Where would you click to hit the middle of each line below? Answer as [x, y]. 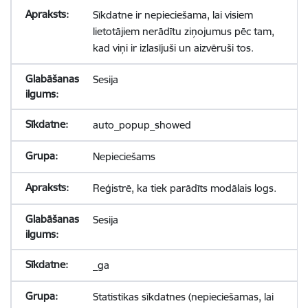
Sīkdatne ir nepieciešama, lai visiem [173, 15]
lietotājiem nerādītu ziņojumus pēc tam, [183, 31]
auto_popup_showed [142, 125]
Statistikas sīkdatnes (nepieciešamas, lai [183, 297]
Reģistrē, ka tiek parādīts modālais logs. [184, 188]
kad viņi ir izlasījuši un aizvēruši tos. [173, 48]
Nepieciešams [124, 156]
